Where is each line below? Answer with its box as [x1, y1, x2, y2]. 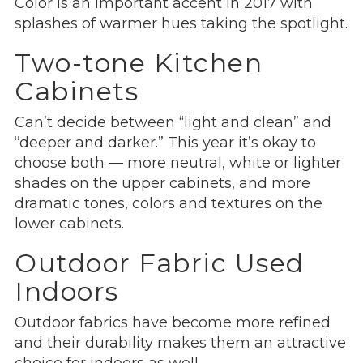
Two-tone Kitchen [15, 46, 263, 79]
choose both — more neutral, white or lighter [15, 153, 341, 172]
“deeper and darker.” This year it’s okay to [15, 133, 316, 152]
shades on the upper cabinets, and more [15, 173, 310, 192]
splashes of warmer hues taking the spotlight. [15, 14, 348, 32]
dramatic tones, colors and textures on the [15, 194, 322, 212]
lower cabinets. [15, 214, 124, 233]
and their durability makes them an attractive [15, 333, 346, 352]
